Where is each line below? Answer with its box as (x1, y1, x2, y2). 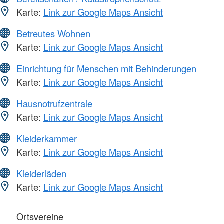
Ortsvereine (14, 209, 63, 223)
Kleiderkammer (16, 131, 77, 145)
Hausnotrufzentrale (16, 96, 92, 110)
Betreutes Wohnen (16, 26, 90, 40)
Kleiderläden (16, 166, 66, 180)
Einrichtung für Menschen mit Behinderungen (16, 61, 196, 75)
